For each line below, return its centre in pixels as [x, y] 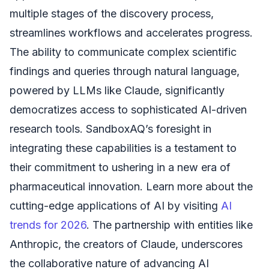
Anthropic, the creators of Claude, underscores [126, 244]
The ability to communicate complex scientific [123, 52]
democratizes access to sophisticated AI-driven [128, 109]
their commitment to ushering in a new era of [120, 167]
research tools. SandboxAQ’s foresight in [110, 128]
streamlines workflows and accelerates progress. [131, 32]
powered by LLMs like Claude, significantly [117, 90]
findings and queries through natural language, [125, 71]
